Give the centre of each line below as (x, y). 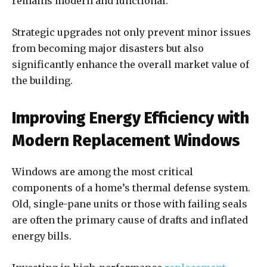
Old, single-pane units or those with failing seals (130, 204)
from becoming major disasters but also (108, 49)
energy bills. (43, 236)
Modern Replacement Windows (126, 141)
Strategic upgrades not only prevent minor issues (131, 32)
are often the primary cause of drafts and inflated (130, 220)
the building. (42, 81)
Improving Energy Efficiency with (131, 118)
